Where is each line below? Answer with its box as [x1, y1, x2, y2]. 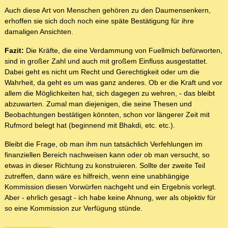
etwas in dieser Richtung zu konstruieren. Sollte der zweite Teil [5, 161, 205, 170]
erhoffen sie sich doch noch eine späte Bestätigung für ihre [5, 17, 194, 25]
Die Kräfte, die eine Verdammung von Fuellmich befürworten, [24, 46, 222, 55]
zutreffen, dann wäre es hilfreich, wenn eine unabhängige [5, 172, 189, 181]
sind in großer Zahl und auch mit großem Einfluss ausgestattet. [5, 57, 208, 66]
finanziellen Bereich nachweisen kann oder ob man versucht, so [5, 151, 210, 159]
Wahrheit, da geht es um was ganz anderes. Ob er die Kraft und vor [5, 78, 222, 87]
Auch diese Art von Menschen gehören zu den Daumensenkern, [5, 6, 211, 15]
